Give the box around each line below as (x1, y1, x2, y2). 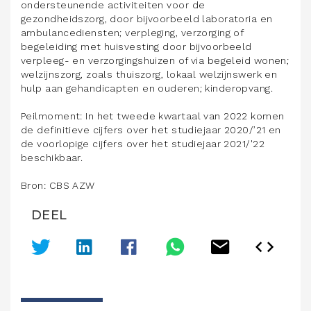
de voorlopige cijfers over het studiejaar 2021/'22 (21, 138, 265, 149)
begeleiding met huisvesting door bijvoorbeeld (21, 41, 252, 52)
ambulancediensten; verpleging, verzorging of (21, 27, 244, 38)
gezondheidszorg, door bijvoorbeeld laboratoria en (21, 13, 273, 24)
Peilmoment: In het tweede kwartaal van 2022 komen (21, 110, 285, 121)
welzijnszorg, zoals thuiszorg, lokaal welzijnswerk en (21, 69, 278, 80)
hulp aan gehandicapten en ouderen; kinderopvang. (21, 83, 274, 94)
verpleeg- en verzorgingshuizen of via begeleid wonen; (21, 55, 289, 66)
